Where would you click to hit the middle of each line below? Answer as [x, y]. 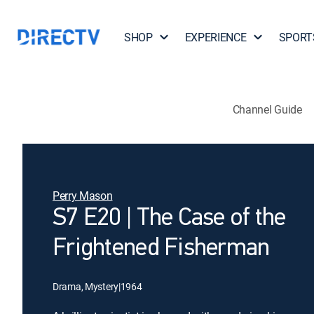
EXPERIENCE [216, 37]
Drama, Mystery [86, 286]
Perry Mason [83, 196]
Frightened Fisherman [161, 249]
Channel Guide [267, 109]
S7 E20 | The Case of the [169, 219]
